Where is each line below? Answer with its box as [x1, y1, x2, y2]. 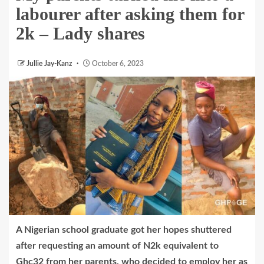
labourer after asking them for [16, 4, 244, 24]
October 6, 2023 [90, 60, 144, 67]
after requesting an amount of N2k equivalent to [16, 241, 219, 251]
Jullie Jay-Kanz [27, 60, 74, 67]
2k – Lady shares [16, 24, 145, 43]
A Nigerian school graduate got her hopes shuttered [16, 225, 232, 235]
